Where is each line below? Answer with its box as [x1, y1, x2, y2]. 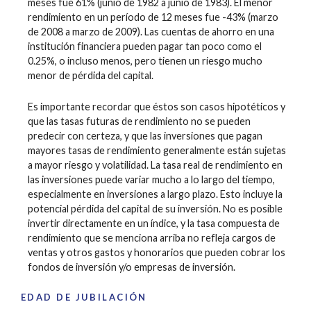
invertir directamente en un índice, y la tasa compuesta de [28, 217, 280, 230]
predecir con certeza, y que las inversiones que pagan [28, 130, 262, 142]
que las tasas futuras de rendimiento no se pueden [28, 115, 251, 128]
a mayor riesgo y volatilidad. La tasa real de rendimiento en [28, 159, 283, 171]
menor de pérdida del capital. [28, 69, 153, 81]
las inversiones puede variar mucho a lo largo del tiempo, [28, 174, 275, 186]
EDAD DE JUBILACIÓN [21, 291, 147, 303]
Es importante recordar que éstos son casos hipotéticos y [28, 101, 285, 113]
